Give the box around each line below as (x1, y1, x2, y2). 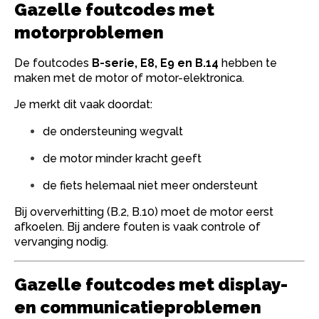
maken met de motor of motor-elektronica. (14, 71, 244, 85)
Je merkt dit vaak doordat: (14, 98, 152, 111)
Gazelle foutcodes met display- (14, 274, 288, 295)
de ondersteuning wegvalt (43, 125, 183, 138)
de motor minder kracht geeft (43, 152, 202, 165)
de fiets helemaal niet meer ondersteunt (43, 179, 258, 192)
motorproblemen (14, 22, 164, 43)
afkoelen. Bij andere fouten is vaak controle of (14, 220, 261, 234)
